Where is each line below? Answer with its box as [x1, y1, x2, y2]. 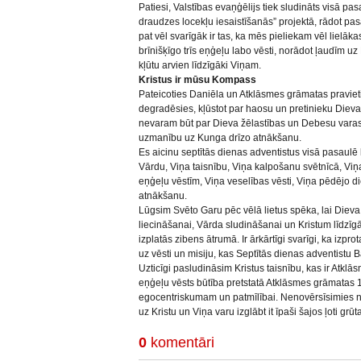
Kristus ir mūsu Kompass [139, 74, 256, 85]
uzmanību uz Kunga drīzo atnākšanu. [139, 132, 301, 143]
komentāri [147, 334, 214, 351]
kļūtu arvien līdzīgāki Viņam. [139, 60, 261, 71]
